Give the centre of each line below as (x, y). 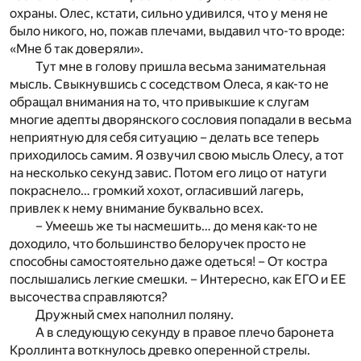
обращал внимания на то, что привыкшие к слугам (160, 102)
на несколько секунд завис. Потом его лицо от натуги (168, 172)
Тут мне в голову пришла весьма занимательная (180, 66)
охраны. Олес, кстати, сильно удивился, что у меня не (169, 13)
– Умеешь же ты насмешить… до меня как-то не (176, 226)
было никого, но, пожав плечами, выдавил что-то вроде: (177, 31)
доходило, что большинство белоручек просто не (158, 243)
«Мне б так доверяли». (77, 48)
